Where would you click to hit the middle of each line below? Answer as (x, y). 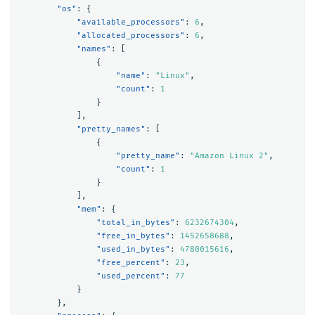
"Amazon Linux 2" (229, 156)
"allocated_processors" (130, 36)
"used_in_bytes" (133, 250)
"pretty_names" (111, 129)
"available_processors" (130, 22)
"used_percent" (130, 276)
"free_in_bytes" (133, 236)
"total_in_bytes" (135, 223)
